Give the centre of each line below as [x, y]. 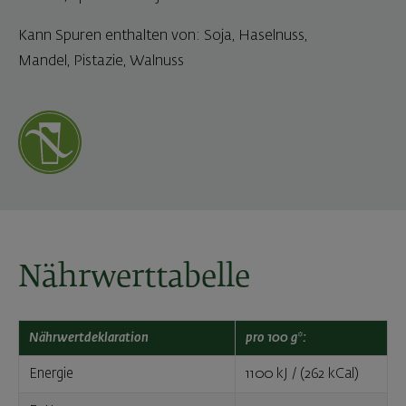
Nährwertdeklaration [88, 338]
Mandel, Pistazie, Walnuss [101, 61]
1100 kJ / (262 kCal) [303, 373]
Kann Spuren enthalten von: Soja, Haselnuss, [163, 36]
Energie [52, 373]
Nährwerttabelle [134, 279]
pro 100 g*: [275, 338]
